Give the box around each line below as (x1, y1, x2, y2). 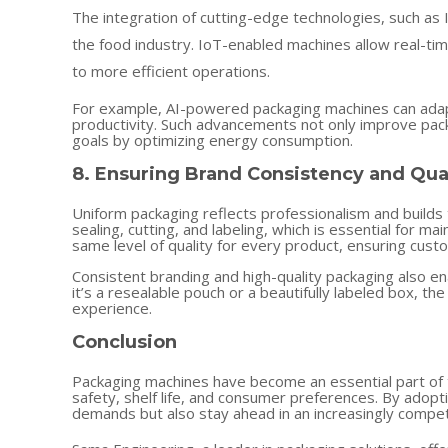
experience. (72, 298, 152, 318)
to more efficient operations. (72, 61, 270, 81)
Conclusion (72, 331, 177, 353)
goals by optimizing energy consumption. (72, 130, 353, 150)
